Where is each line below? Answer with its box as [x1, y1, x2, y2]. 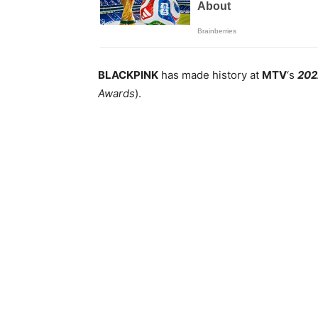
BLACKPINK [98, 68, 158, 82]
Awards [98, 87, 135, 101]
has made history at [158, 68, 262, 82]
